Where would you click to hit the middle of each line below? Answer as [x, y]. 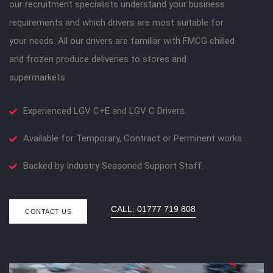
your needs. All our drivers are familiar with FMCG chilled [122, 41]
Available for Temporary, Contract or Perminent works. [133, 138]
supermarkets [37, 77]
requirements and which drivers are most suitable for [116, 22]
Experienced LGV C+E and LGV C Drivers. [105, 111]
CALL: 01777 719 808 [153, 209]
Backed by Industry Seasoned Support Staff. [113, 165]
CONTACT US [48, 211]
